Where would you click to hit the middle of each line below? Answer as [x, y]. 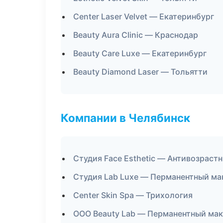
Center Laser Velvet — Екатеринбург [144, 16]
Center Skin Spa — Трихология [133, 195]
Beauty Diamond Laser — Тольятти [140, 72]
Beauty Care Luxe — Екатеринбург [140, 53]
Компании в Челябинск [125, 118]
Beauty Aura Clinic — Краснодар [136, 35]
